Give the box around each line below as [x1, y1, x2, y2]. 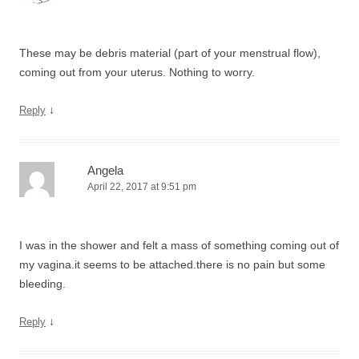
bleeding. [19, 277, 66, 290]
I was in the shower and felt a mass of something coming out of [19, 239, 339, 252]
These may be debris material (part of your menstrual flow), [19, 46, 321, 59]
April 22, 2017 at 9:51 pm [87, 181, 196, 192]
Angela [87, 163, 123, 177]
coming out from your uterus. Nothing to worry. [19, 66, 255, 79]
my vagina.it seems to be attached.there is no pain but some [19, 258, 325, 271]
